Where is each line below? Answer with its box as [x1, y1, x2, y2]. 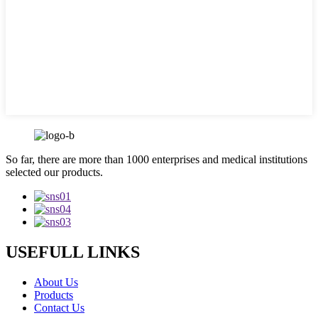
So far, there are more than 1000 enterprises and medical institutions [6, 153, 307, 165]
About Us [34, 275, 78, 288]
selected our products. [6, 166, 103, 178]
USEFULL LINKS [6, 242, 140, 261]
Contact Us [34, 301, 84, 314]
